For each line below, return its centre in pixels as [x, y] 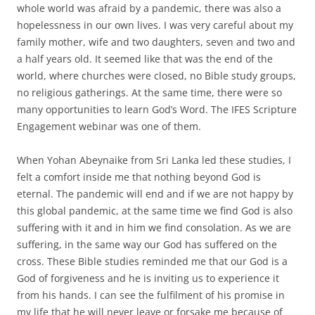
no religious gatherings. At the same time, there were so [149, 92]
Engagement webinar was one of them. [109, 126]
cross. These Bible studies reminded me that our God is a [152, 261]
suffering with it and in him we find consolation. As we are [154, 227]
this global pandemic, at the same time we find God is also [155, 210]
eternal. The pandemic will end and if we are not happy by [155, 193]
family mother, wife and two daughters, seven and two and [156, 41]
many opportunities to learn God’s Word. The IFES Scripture [157, 109]
